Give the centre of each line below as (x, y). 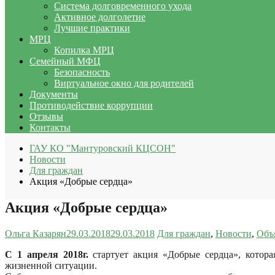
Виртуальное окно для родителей (124, 83)
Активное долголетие (100, 17)
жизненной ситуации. (51, 265)
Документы (54, 94)
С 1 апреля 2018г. (47, 254)
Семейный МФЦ (65, 61)
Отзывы (46, 116)
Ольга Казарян (36, 233)
